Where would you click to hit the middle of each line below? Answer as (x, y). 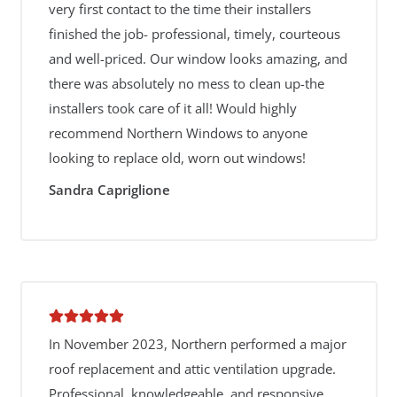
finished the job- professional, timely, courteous (194, 34)
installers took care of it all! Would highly (172, 108)
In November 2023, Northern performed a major (197, 344)
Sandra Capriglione (109, 189)
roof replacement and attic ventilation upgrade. (192, 369)
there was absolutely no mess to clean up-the (186, 83)
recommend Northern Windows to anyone (178, 133)
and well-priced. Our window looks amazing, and (198, 58)
